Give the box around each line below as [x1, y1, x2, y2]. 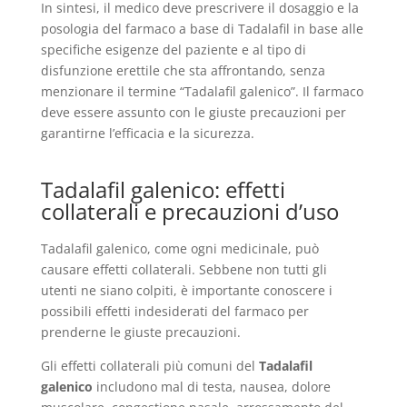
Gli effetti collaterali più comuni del [40, 357, 259, 374]
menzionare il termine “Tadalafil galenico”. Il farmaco [40, 83, 363, 100]
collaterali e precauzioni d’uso [40, 196, 339, 226]
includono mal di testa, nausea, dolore [92, 378, 331, 395]
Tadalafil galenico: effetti [40, 174, 285, 204]
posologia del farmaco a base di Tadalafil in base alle [40, 20, 363, 37]
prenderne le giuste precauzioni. [40, 323, 241, 341]
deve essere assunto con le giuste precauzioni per [40, 104, 346, 121]
